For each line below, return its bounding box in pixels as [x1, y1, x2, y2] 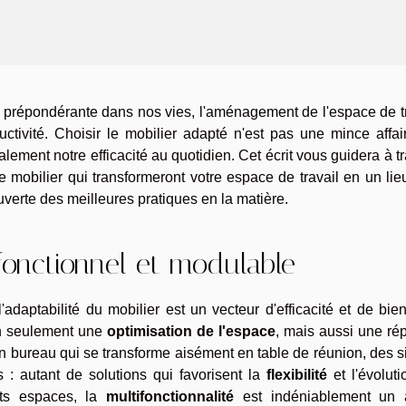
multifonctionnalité [106, 388, 235, 404]
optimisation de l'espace [107, 323, 275, 339]
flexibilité [266, 366, 327, 382]
